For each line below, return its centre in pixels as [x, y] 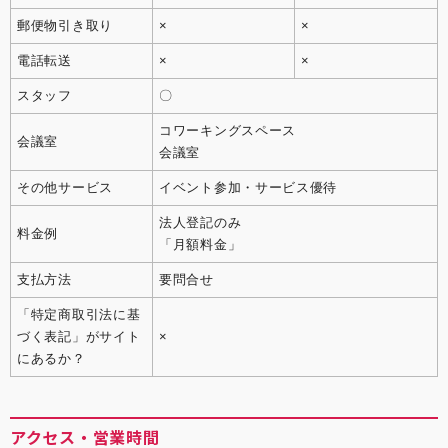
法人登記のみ [200, 222]
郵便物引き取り [65, 25]
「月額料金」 [200, 244]
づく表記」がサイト [79, 336]
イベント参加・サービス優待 [248, 187]
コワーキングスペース [227, 130]
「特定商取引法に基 [79, 314]
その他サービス [65, 187]
